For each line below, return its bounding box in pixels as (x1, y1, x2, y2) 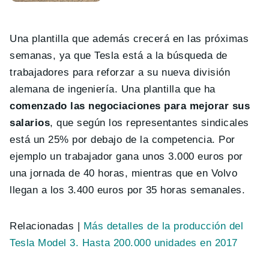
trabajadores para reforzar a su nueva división (10, 67, 231, 79)
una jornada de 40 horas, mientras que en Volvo (10, 168, 238, 180)
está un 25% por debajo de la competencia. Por (10, 134, 235, 146)
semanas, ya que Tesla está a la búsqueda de (10, 50, 228, 62)
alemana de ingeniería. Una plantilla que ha (10, 83, 216, 95)
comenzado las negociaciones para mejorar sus (10, 100, 250, 112)
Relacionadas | (10, 220, 83, 232)
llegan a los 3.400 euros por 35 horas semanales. (10, 184, 246, 196)
